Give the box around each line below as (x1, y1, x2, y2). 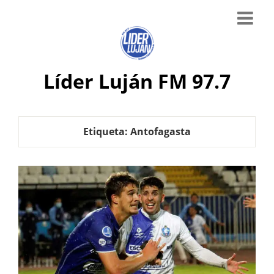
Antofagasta (130, 125, 191, 138)
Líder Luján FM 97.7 (43, 68, 231, 94)
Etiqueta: (83, 125, 130, 138)
